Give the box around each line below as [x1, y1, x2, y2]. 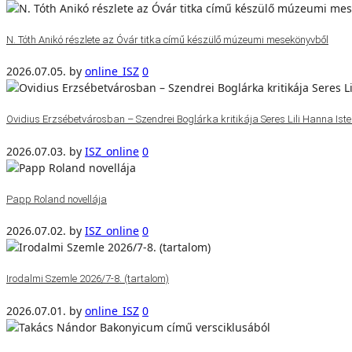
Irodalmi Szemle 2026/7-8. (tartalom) [6, 272, 169, 284]
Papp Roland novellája [6, 192, 107, 205]
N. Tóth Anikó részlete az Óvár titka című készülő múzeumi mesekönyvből [6, 33, 328, 46]
